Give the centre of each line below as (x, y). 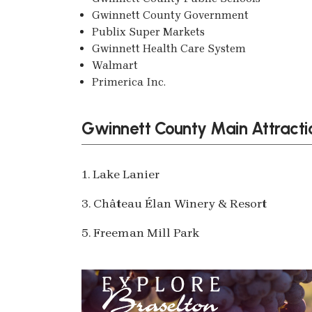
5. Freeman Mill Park (140, 232)
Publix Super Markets (148, 31)
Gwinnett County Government (170, 15)
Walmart (115, 65)
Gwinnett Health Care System (169, 48)
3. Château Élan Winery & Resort (174, 203)
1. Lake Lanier (120, 174)
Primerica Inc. (129, 81)
